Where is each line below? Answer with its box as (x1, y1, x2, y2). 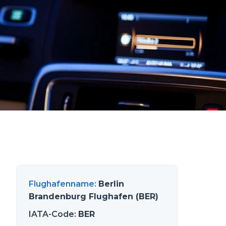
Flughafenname (29, 179, 94, 189)
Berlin (98, 179, 124, 189)
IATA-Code (29, 209, 74, 219)
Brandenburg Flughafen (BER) (29, 192, 158, 201)
